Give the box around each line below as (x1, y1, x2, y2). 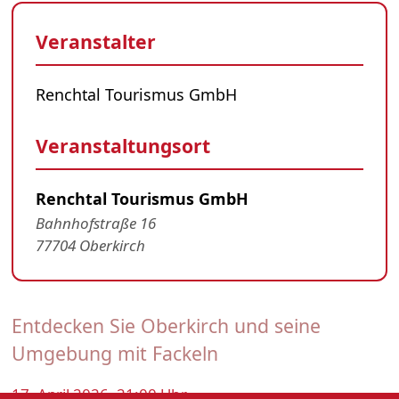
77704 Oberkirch (36, 235, 146, 256)
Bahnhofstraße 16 (36, 213, 157, 234)
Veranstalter (36, 28, 157, 54)
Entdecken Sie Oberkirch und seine (11, 312, 321, 338)
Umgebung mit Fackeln (11, 339, 218, 366)
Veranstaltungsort (36, 132, 211, 159)
